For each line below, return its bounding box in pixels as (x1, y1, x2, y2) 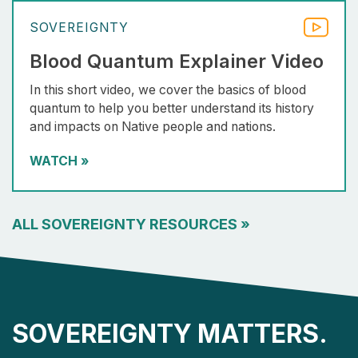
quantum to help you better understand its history (30, 101, 314, 117)
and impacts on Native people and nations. (30, 119, 276, 135)
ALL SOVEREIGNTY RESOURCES (12, 216, 241, 233)
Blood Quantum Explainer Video (30, 50, 324, 74)
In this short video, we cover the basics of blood (30, 82, 306, 98)
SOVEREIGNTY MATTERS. (12, 318, 328, 350)
